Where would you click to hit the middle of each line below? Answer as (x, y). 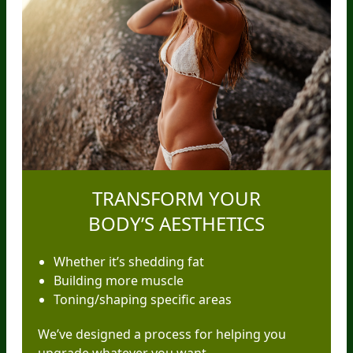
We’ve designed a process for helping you (162, 334)
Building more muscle (119, 281)
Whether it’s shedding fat (129, 262)
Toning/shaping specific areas (143, 300)
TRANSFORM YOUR (176, 199)
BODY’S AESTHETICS (176, 224)
